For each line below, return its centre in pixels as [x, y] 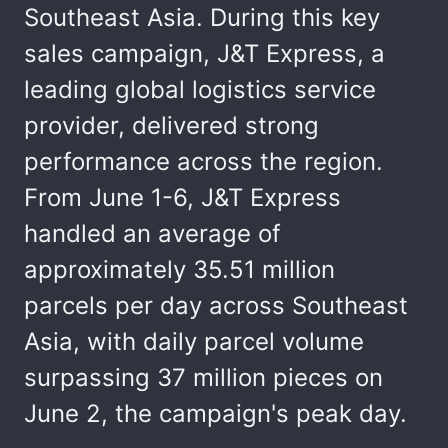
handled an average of [152, 233]
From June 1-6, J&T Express [182, 197]
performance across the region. [203, 161]
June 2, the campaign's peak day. [215, 413]
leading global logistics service [200, 89]
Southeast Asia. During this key [202, 17]
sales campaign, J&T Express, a [204, 53]
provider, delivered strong [171, 125]
